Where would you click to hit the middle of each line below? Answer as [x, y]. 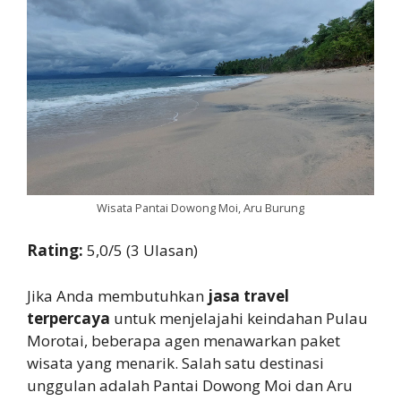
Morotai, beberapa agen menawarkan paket [183, 340]
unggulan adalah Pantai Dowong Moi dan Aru [190, 385]
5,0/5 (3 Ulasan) [142, 251]
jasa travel [248, 295]
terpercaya [68, 318]
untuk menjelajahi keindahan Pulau [239, 318]
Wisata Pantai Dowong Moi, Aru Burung [200, 207]
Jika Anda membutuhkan [117, 295]
